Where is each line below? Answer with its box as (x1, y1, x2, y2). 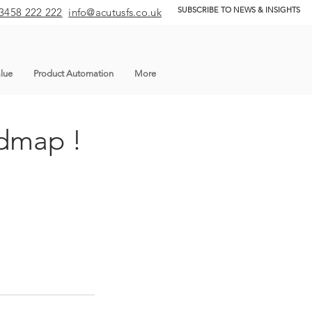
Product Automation (33, 68, 114, 79)
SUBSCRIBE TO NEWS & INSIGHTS (178, 5, 300, 15)
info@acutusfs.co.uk (68, 6, 162, 19)
